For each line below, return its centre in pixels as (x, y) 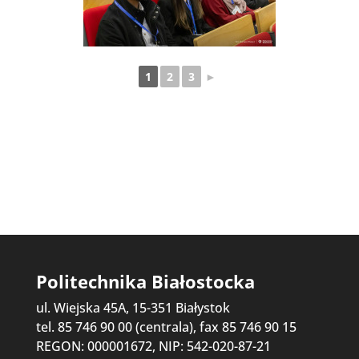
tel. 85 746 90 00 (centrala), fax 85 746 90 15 (166, 327)
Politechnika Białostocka (145, 282)
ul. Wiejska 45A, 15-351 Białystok (133, 307)
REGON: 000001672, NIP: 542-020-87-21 (153, 346)
